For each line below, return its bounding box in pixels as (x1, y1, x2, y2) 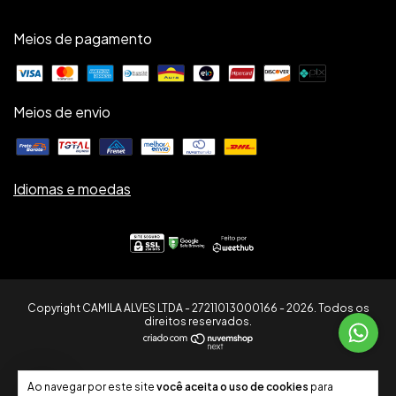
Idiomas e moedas (13, 179, 131, 198)
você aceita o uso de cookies (156, 380, 308, 393)
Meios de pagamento (13, 28, 152, 48)
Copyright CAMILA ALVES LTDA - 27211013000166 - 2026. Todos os (27, 301, 369, 316)
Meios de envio (13, 102, 110, 121)
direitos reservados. (144, 315, 252, 329)
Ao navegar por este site (27, 380, 156, 393)
